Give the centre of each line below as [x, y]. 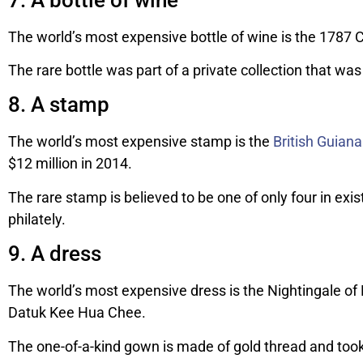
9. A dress [55, 254]
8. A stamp [59, 105]
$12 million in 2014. [70, 164]
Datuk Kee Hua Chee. [77, 313]
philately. [37, 219]
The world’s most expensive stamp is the [141, 142]
